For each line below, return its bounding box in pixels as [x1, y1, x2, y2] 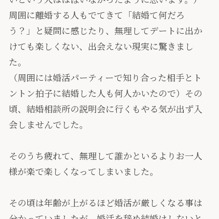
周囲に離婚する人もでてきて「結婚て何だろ [8, 8, 185, 22]
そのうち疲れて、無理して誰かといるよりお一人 [8, 149, 202, 162]
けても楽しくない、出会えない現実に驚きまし [8, 40, 194, 53]
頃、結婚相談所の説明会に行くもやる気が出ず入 [8, 102, 202, 115]
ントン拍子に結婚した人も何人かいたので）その [8, 87, 202, 100]
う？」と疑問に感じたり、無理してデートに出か [8, 24, 202, 37]
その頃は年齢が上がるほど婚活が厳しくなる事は [8, 196, 202, 209]
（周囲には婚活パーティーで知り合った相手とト [8, 71, 202, 84]
